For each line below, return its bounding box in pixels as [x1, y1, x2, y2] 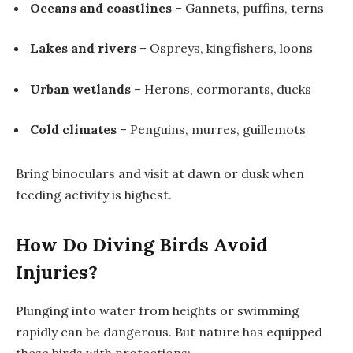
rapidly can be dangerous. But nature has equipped [16, 324, 322, 340]
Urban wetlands [30, 80, 131, 97]
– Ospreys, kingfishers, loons [136, 40, 313, 57]
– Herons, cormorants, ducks [131, 80, 311, 97]
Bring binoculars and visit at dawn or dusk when [16, 165, 304, 182]
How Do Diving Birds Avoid [16, 232, 268, 258]
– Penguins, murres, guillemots [117, 121, 306, 138]
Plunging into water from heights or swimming [16, 303, 299, 319]
